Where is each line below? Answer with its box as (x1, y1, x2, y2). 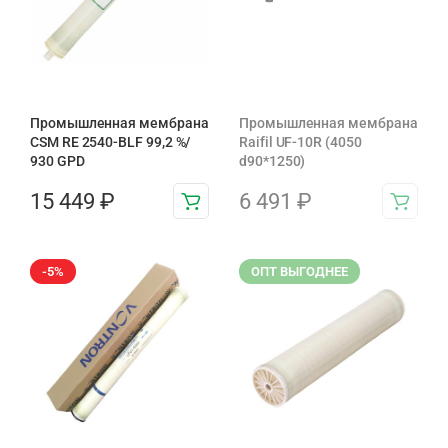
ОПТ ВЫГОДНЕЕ (251, 264, 348, 279)
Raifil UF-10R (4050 (239, 134, 362, 150)
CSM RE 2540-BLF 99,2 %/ (30, 134, 191, 150)
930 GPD (30, 153, 85, 169)
